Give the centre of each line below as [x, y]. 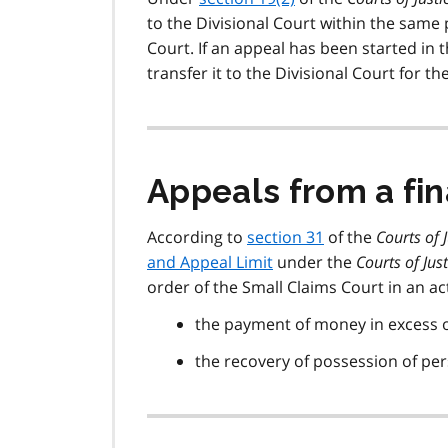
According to [197, 236]
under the [314, 261]
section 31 [285, 236]
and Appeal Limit [210, 261]
